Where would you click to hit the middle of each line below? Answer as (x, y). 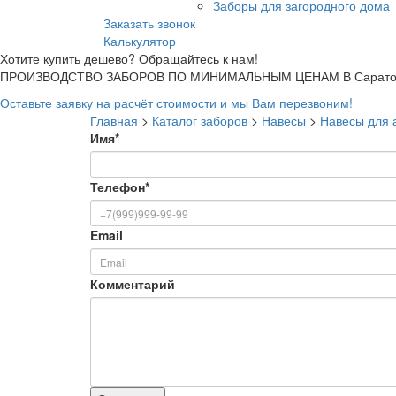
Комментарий (133, 284)
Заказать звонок (149, 23)
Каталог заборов (200, 121)
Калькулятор (140, 41)
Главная (114, 121)
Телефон (118, 187)
